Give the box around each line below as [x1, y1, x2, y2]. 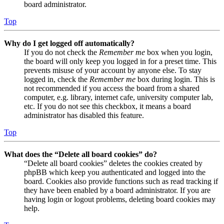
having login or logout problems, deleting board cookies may [24, 195, 215, 204]
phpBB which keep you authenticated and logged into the [24, 168, 205, 177]
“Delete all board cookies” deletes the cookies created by [24, 159, 202, 168]
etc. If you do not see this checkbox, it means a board [24, 102, 191, 111]
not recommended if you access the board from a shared [24, 84, 199, 93]
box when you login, [145, 48, 212, 57]
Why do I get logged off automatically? [4, 39, 134, 48]
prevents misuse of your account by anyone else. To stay [24, 66, 201, 75]
